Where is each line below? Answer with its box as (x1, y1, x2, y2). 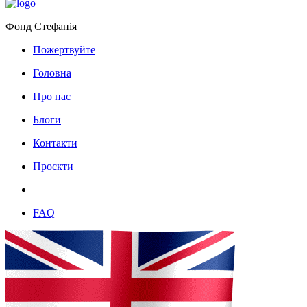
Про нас (33, 90, 71, 102)
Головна (33, 66, 71, 79)
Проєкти (33, 160, 73, 172)
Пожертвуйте (33, 43, 95, 56)
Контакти (33, 136, 77, 149)
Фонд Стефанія (5, 20, 77, 32)
